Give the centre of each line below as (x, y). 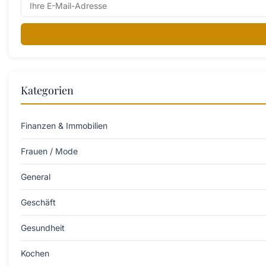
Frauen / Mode (49, 151)
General (36, 176)
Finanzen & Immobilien (64, 125)
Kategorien (47, 90)
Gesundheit (43, 227)
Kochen (35, 253)
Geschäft (38, 202)
